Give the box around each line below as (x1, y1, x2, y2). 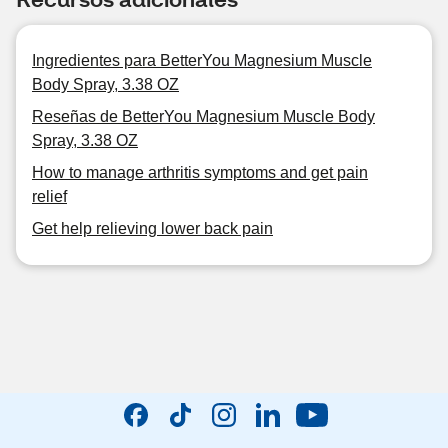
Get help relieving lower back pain (32, 220, 273, 237)
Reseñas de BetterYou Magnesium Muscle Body (32, 108, 375, 125)
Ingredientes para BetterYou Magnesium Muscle (32, 52, 372, 69)
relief (32, 188, 67, 205)
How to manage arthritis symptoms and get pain (32, 164, 368, 181)
